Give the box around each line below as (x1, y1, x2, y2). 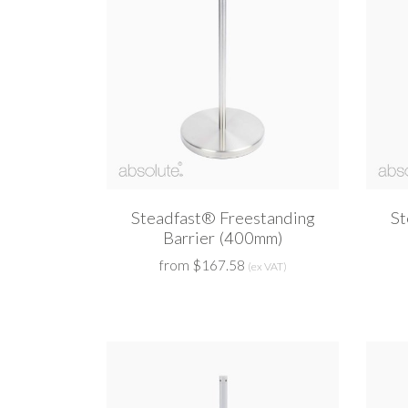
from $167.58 (158, 257, 245, 274)
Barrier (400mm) (162, 228, 283, 249)
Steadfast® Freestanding (130, 208, 315, 229)
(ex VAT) (247, 260, 287, 274)
